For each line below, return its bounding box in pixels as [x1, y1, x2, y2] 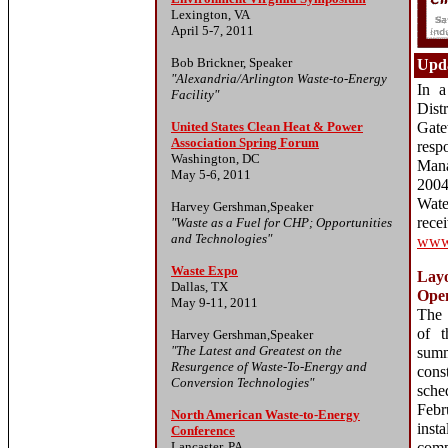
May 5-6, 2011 [171, 167, 251, 182]
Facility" [171, 87, 219, 102]
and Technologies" [171, 231, 272, 246]
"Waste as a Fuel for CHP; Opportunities [171, 215, 392, 230]
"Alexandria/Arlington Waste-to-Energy [171, 71, 387, 86]
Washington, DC [171, 151, 260, 166]
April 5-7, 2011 [171, 23, 254, 38]
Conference [171, 423, 235, 438]
